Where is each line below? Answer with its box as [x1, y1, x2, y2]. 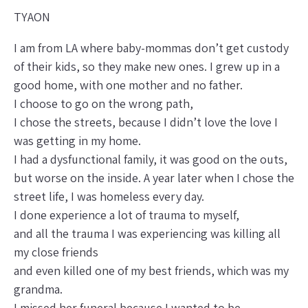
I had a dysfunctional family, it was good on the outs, [14, 151, 287, 167]
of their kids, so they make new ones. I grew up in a [14, 58, 280, 74]
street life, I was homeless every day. [14, 188, 204, 204]
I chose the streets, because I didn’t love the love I [14, 113, 278, 130]
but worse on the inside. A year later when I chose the [14, 169, 294, 186]
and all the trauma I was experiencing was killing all [14, 225, 280, 241]
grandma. [14, 280, 63, 297]
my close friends [14, 243, 98, 260]
